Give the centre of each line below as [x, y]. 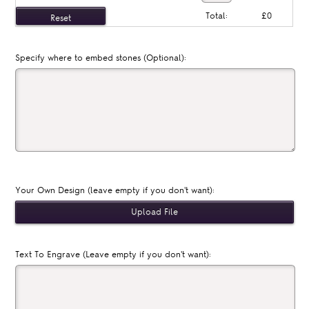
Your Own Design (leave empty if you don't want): [115, 191]
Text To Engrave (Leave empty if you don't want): [113, 255]
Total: [216, 16]
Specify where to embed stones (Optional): [101, 58]
